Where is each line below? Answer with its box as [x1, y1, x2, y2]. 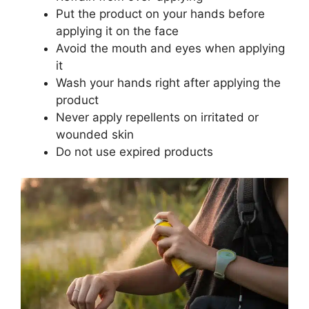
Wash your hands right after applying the [56, 75, 281, 90]
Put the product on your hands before [56, 6, 265, 21]
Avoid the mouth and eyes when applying [56, 41, 285, 55]
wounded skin [56, 127, 134, 141]
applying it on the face [56, 23, 179, 38]
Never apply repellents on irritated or [56, 110, 259, 124]
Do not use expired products [56, 144, 213, 159]
